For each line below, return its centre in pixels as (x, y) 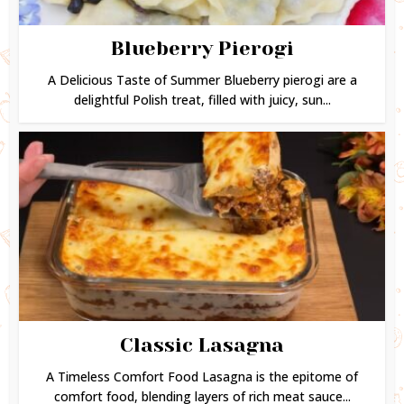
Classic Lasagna (202, 345)
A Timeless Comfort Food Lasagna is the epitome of (202, 377)
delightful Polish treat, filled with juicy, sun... (202, 99)
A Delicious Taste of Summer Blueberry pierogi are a (202, 79)
